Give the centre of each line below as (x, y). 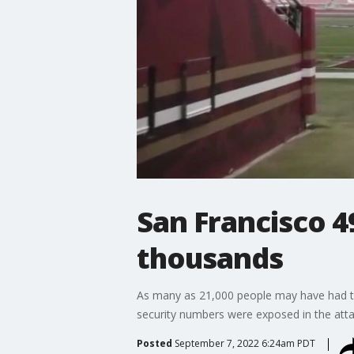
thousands (209, 258)
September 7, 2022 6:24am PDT (245, 343)
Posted (154, 343)
